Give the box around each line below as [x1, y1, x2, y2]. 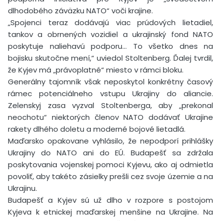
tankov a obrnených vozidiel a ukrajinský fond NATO [8, 29, 213, 39]
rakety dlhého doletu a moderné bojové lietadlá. [8, 123, 185, 134]
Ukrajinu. [8, 183, 37, 193]
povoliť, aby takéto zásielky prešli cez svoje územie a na [8, 171, 213, 182]
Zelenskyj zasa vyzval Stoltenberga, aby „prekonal [8, 100, 213, 110]
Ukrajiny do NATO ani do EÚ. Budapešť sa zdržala [8, 147, 213, 158]
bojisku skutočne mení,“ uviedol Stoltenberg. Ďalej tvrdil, [8, 52, 213, 63]
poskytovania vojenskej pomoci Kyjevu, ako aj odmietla [8, 159, 213, 170]
